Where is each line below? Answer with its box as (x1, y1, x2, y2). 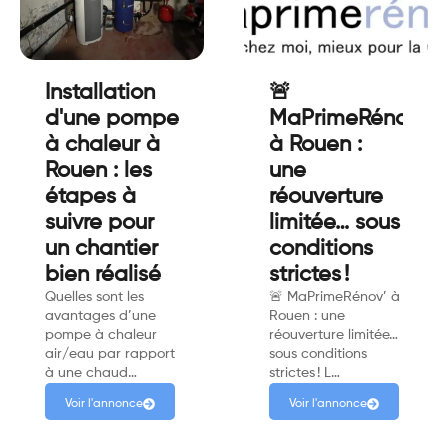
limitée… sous (269, 211, 400, 234)
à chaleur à (45, 133, 160, 156)
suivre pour (45, 211, 154, 234)
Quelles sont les (45, 289, 144, 304)
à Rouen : (269, 133, 362, 156)
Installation (45, 81, 155, 104)
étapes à (45, 185, 136, 208)
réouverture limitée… (269, 327, 398, 342)
